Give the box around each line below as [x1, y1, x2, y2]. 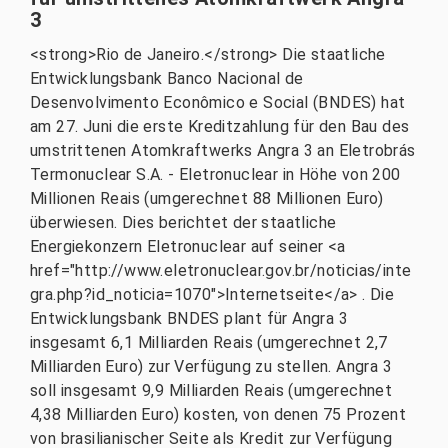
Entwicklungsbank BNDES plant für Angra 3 [30, 309, 348, 328]
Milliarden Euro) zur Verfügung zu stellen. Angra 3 [30, 357, 392, 376]
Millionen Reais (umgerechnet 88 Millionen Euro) [30, 189, 384, 208]
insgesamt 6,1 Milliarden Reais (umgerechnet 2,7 [30, 333, 388, 352]
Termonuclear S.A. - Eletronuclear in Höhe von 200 [30, 165, 401, 184]
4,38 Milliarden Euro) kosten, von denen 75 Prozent [30, 405, 406, 424]
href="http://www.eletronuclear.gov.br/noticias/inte [30, 261, 412, 280]
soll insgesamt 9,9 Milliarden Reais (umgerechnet [30, 381, 393, 400]
